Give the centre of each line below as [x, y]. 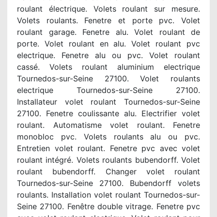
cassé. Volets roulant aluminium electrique [108, 67]
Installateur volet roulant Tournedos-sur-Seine [108, 102]
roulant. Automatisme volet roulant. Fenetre [108, 125]
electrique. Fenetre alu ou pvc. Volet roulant [108, 55]
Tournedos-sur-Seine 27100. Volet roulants [108, 78]
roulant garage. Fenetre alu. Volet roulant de [108, 32]
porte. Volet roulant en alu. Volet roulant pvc [108, 44]
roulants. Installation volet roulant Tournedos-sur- [108, 195]
